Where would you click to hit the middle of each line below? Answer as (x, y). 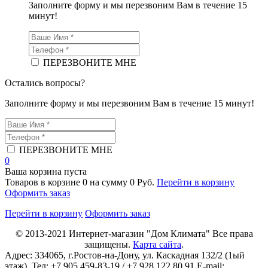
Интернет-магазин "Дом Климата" (139, 234)
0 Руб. (142, 182)
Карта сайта (157, 245)
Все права (231, 234)
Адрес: (20, 255)
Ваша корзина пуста (46, 172)
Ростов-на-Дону (106, 255)
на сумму (110, 182)
